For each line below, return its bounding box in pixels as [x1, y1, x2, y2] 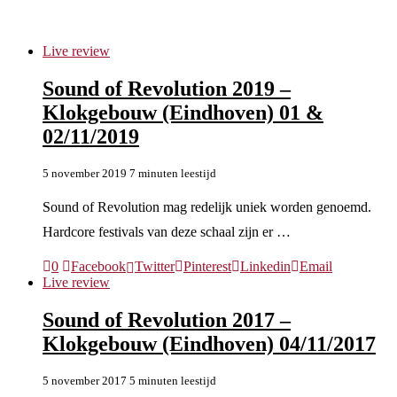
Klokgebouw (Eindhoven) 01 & [43, 100, 323, 124]
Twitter [135, 258, 175, 274]
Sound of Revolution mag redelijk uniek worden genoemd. [43, 198, 371, 214]
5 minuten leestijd [129, 373, 216, 387]
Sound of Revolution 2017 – [43, 307, 291, 331]
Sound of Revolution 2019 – [43, 76, 291, 100]
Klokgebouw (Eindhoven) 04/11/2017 [43, 331, 376, 355]
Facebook [71, 258, 126, 274]
